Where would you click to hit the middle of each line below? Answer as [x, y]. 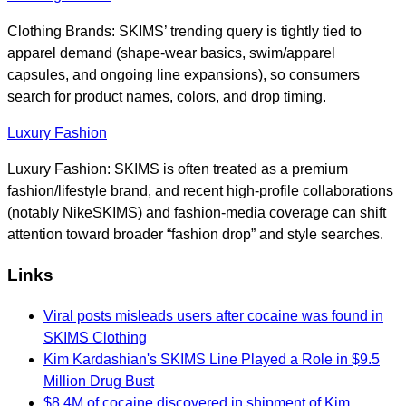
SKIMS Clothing [95, 337]
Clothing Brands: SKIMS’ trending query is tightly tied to [184, 32]
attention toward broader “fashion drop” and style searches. [195, 235]
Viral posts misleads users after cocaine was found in [213, 315]
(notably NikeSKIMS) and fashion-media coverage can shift [197, 213]
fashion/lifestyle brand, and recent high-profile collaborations [200, 191]
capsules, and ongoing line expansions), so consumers [184, 75]
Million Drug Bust [99, 381]
